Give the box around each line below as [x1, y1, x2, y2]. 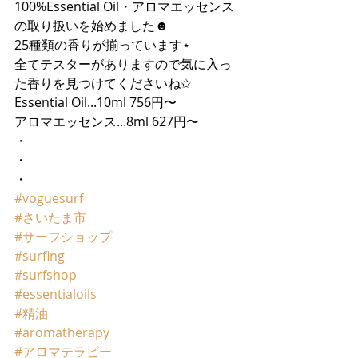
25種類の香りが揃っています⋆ [14, 36, 190, 54]
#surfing [14, 247, 65, 265]
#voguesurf [14, 189, 83, 207]
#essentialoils [14, 285, 97, 303]
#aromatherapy [14, 324, 109, 341]
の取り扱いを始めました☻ [14, 17, 169, 34]
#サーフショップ [14, 228, 112, 245]
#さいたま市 [14, 209, 86, 226]
